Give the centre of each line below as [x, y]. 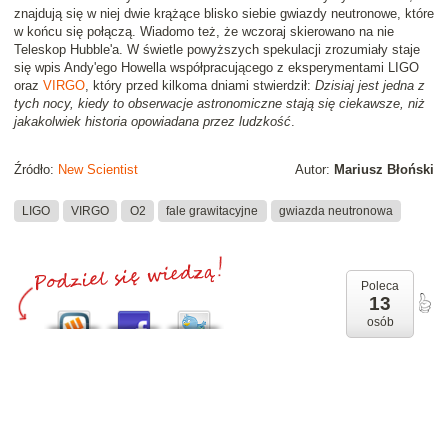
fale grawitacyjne [212, 210]
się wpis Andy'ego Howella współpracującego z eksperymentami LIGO [216, 68]
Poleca [380, 286]
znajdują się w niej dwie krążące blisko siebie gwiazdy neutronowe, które [224, 14]
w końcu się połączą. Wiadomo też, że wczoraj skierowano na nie [204, 32]
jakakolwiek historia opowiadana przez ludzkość [152, 122]
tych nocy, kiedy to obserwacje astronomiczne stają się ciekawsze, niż [219, 104]
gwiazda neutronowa [335, 210]
